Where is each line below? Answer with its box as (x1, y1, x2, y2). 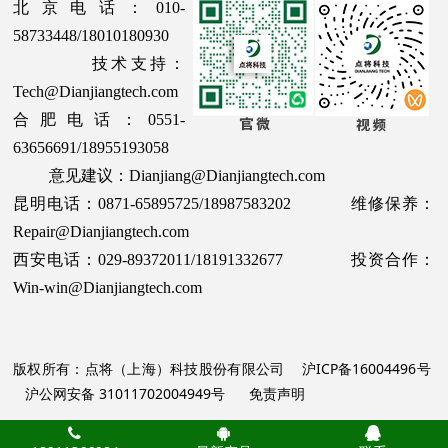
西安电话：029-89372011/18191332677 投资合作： (13, 251, 435, 269)
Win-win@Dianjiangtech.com (13, 279, 203, 297)
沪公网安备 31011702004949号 (25, 384, 226, 404)
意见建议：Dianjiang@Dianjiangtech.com (13, 167, 326, 185)
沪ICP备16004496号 (301, 359, 431, 379)
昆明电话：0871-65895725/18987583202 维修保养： (13, 195, 435, 213)
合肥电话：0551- (13, 111, 185, 129)
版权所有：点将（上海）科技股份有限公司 (13, 359, 302, 379)
